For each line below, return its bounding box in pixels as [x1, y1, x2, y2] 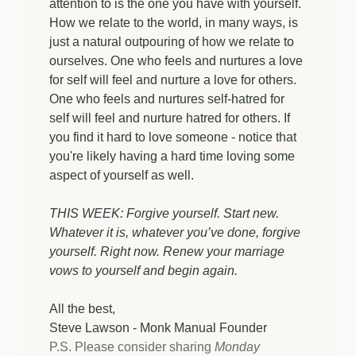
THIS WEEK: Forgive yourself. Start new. [49, 207, 279, 220]
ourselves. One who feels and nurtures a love [49, 54, 303, 68]
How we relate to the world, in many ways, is [49, 16, 298, 29]
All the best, [49, 302, 115, 315]
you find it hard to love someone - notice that [49, 130, 296, 144]
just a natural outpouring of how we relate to [49, 35, 294, 48]
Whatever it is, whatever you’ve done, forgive [49, 226, 300, 239]
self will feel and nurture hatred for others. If [49, 111, 290, 125]
